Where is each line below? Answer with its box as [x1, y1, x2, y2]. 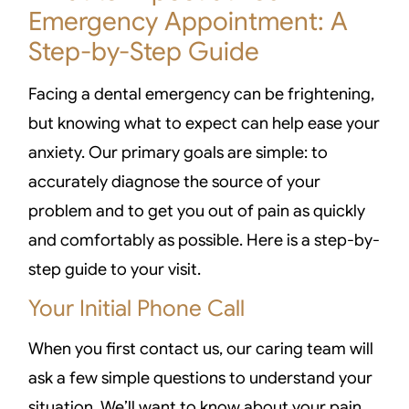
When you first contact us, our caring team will [28, 339, 374, 360]
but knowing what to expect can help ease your [28, 112, 381, 133]
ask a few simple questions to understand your [28, 368, 373, 389]
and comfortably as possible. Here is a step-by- [28, 229, 381, 250]
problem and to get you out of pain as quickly [28, 200, 366, 221]
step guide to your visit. [28, 258, 202, 279]
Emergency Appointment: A [28, 5, 349, 37]
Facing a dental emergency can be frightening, [28, 83, 375, 104]
